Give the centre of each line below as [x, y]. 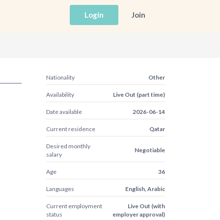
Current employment [74, 206]
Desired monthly [68, 146]
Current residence [70, 129]
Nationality [60, 77]
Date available [64, 112]
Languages [60, 189]
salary [54, 154]
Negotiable [150, 150]
